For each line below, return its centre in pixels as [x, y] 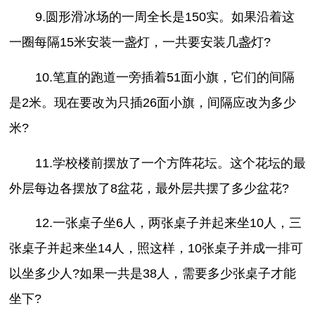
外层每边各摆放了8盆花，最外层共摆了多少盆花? [149, 188]
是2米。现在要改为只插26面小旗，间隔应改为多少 [153, 102]
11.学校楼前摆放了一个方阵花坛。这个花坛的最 [170, 163]
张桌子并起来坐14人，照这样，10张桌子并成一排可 [156, 249]
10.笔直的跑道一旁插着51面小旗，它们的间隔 [165, 77]
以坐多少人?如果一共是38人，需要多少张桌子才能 [153, 274]
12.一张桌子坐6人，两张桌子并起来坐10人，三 [168, 223]
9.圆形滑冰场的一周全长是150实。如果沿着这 [165, 17]
